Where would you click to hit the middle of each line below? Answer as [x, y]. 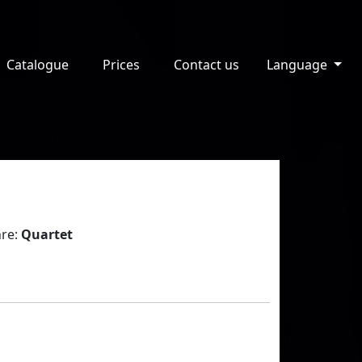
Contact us [207, 65]
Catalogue [38, 65]
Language [299, 65]
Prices [122, 65]
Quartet [46, 234]
